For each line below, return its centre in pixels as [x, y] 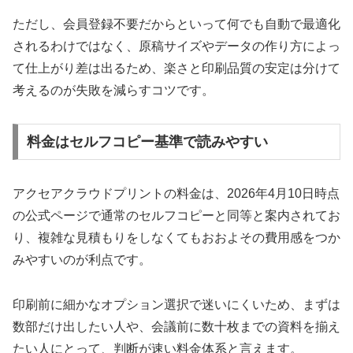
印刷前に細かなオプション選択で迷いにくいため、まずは [176, 304]
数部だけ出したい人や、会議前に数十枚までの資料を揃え [176, 326]
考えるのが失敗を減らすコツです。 [113, 90]
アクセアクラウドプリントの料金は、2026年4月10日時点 [176, 194]
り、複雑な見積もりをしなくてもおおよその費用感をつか [176, 238]
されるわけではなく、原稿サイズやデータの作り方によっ [176, 46]
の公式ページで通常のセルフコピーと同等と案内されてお [176, 216]
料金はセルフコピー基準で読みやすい [147, 142]
